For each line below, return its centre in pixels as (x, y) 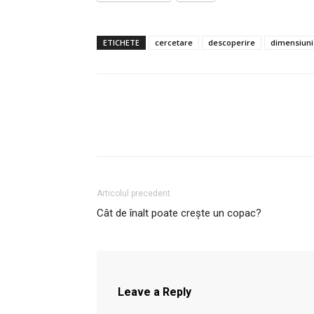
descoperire (232, 42)
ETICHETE (121, 42)
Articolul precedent (134, 193)
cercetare (174, 42)
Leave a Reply (155, 292)
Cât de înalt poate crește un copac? (179, 213)
